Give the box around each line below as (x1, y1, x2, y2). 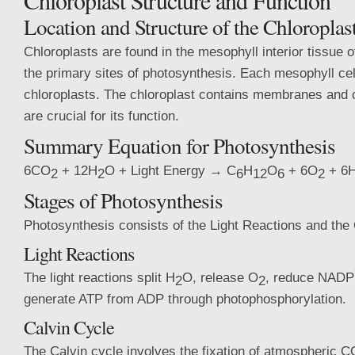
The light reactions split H (24, 269, 175, 285)
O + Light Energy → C (105, 162, 236, 178)
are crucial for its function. (24, 108, 179, 124)
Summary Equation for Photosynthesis (24, 131, 335, 160)
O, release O (182, 269, 258, 285)
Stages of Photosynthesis (24, 185, 223, 215)
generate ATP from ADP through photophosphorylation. (24, 291, 346, 307)
